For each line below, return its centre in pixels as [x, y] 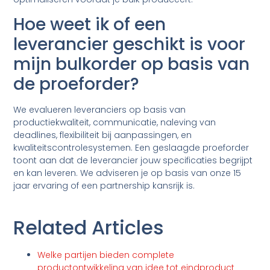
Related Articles [89, 228]
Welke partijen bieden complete [106, 255]
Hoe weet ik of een [90, 25]
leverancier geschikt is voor [130, 45]
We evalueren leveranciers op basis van [100, 110]
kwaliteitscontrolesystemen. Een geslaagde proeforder [131, 148]
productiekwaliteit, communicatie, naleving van [115, 123]
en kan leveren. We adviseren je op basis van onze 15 [127, 173]
